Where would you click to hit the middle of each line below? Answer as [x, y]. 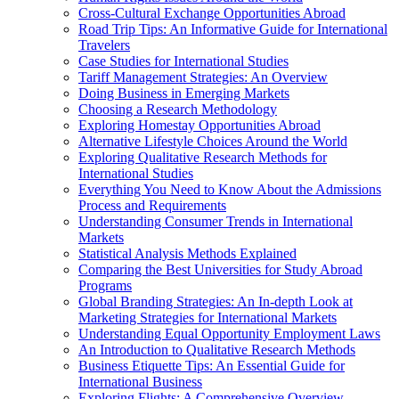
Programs [105, 286]
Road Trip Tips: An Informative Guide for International [233, 29]
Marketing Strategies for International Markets [208, 318]
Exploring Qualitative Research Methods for [203, 158]
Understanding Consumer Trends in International [216, 222]
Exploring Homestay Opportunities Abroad [199, 126]
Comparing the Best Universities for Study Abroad [220, 270]
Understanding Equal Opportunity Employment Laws [229, 334]
